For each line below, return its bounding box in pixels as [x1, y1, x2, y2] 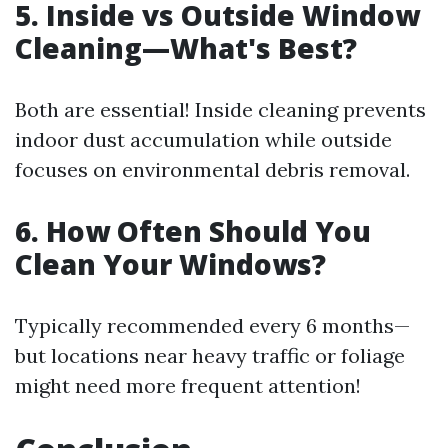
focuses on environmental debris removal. [15, 157, 410, 182]
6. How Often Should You [15, 212, 371, 250]
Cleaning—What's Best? [15, 29, 357, 67]
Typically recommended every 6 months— [15, 313, 410, 338]
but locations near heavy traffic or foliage [15, 343, 405, 368]
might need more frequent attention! [15, 373, 361, 398]
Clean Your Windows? [15, 245, 326, 283]
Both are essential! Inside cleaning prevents [15, 97, 426, 122]
